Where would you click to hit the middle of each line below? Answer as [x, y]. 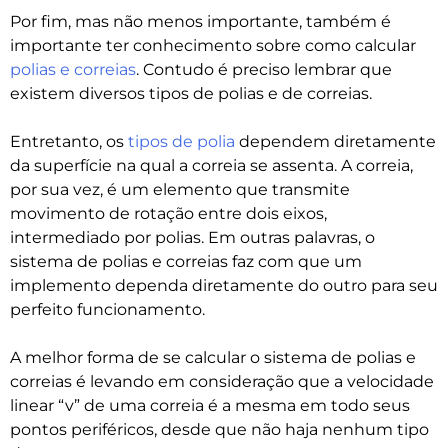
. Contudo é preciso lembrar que [264, 70]
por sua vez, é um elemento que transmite [180, 190]
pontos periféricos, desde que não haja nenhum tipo [219, 430]
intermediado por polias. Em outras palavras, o [192, 238]
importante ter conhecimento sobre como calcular [213, 46]
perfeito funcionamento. [109, 310]
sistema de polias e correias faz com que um [186, 262]
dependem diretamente [335, 142]
